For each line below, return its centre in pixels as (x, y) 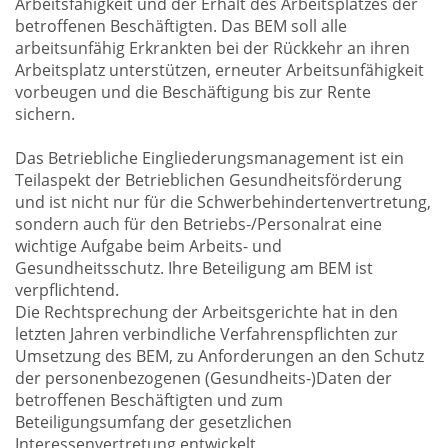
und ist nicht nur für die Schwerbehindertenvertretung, (223, 202)
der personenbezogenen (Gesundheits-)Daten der (203, 378)
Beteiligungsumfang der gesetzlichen (153, 422)
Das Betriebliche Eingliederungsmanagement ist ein (209, 158)
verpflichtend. (67, 290)
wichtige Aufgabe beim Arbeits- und (148, 246)
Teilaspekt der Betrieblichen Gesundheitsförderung (208, 180)
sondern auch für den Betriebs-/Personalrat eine (198, 224)
